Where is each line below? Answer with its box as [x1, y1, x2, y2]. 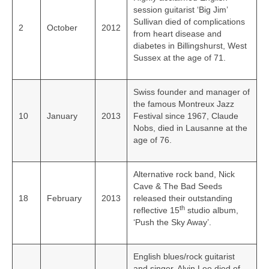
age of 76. [133, 135, 172, 145]
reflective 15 [133, 205, 180, 216]
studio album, [185, 205, 238, 216]
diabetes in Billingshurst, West [133, 41, 247, 51]
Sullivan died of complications [133, 17, 245, 27]
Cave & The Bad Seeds [133, 181, 222, 192]
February [47, 193, 82, 204]
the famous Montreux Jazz [133, 99, 234, 109]
